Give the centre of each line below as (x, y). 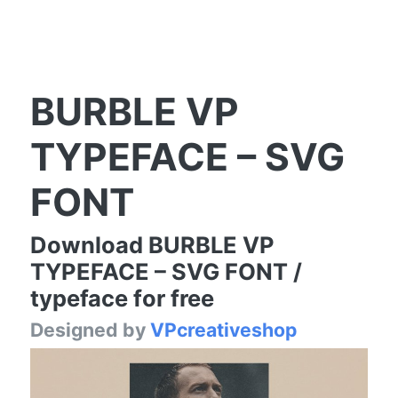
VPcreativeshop (223, 329)
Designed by (90, 329)
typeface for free (122, 298)
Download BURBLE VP (152, 244)
